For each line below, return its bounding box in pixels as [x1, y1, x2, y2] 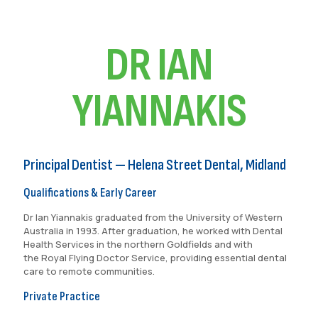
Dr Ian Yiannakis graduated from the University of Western [23, 211, 283, 224]
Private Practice [23, 289, 108, 304]
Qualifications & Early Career [23, 185, 165, 200]
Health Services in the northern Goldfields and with [23, 238, 253, 251]
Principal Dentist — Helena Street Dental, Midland [23, 155, 286, 175]
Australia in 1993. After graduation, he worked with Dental [23, 224, 283, 237]
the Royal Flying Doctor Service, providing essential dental [23, 251, 287, 264]
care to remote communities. [23, 265, 155, 278]
